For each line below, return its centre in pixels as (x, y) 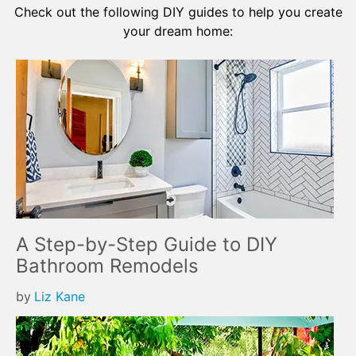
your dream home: (178, 31)
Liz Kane (60, 296)
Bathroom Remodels (107, 266)
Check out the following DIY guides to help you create (178, 12)
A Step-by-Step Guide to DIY (147, 244)
